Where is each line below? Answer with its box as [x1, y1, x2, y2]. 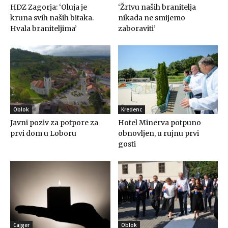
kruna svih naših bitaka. [10, 13, 94, 22]
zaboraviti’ [118, 23, 156, 33]
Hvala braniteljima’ [10, 23, 77, 33]
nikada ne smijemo [118, 13, 185, 22]
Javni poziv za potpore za [10, 118, 98, 127]
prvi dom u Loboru [10, 128, 76, 138]
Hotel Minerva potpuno [118, 118, 201, 127]
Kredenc [121, 105, 142, 113]
